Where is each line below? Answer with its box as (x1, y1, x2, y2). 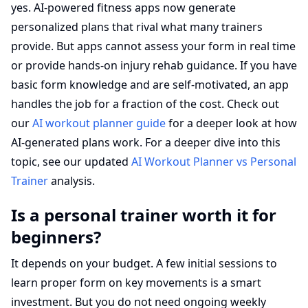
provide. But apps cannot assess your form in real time (11, 38, 296, 54)
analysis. (48, 173, 95, 188)
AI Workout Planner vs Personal (131, 154, 296, 169)
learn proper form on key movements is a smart (11, 275, 261, 290)
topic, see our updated (11, 154, 131, 169)
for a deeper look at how (166, 115, 297, 131)
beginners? (11, 225, 101, 248)
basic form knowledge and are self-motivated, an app (11, 77, 289, 92)
